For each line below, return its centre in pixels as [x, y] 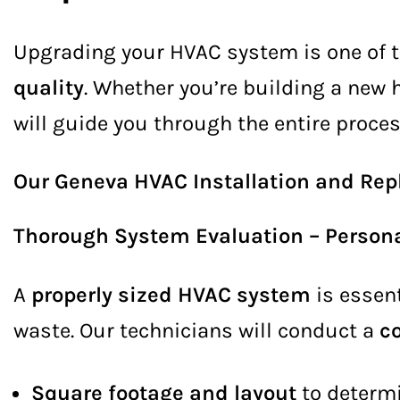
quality [49, 87]
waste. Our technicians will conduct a [196, 330]
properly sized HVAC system [171, 295]
